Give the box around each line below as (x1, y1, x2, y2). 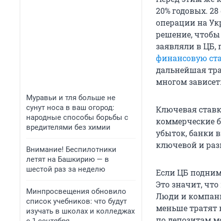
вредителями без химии (26, 123, 110, 132)
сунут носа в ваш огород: (26, 103, 114, 112)
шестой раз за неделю (26, 165, 105, 174)
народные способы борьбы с (26, 113, 128, 122)
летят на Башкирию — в (26, 155, 109, 164)
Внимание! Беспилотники (26, 145, 116, 154)
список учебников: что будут (26, 197, 127, 206)
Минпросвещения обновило (26, 187, 126, 196)
